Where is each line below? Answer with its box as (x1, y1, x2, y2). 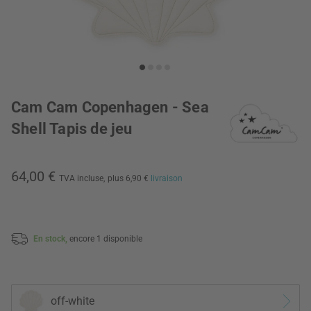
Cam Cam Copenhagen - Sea (11, 99, 209, 116)
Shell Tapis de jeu (11, 120, 133, 137)
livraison (151, 174, 183, 183)
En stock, (33, 233, 69, 244)
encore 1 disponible (69, 233, 142, 244)
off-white (51, 294, 94, 308)
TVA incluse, (59, 174, 105, 183)
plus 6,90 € (108, 174, 151, 183)
